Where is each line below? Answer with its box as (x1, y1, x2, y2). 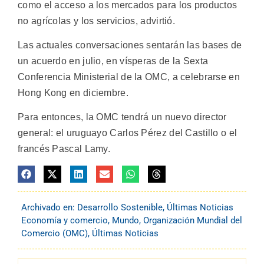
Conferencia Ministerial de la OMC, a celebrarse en (18, 71, 240, 82)
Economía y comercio (21, 215, 108, 226)
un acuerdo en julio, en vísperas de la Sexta (18, 55, 209, 66)
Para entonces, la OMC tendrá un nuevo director (18, 112, 227, 123)
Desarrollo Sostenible (77, 202, 163, 213)
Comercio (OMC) (21, 228, 88, 239)
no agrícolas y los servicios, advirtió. (18, 15, 176, 26)
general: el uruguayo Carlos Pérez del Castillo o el (18, 128, 237, 138)
